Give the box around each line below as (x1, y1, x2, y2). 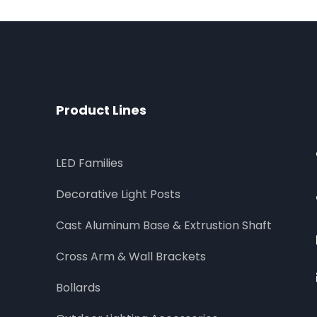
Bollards (55, 279, 100, 296)
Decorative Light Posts (55, 186, 180, 203)
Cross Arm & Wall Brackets (55, 248, 206, 265)
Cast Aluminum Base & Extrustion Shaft (55, 217, 272, 234)
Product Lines (55, 101, 146, 120)
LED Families (55, 155, 123, 172)
